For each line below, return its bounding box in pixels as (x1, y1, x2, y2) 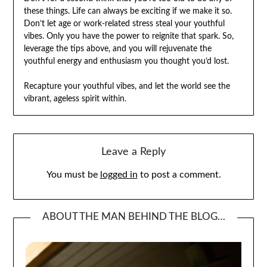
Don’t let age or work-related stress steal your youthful (23, 19, 225, 28)
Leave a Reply (101, 147, 166, 158)
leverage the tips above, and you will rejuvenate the (23, 44, 212, 53)
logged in (100, 170, 138, 180)
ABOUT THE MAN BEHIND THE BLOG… (42, 212, 225, 222)
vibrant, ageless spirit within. (23, 94, 126, 103)
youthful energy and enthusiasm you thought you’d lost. (23, 57, 229, 66)
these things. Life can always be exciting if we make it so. (23, 7, 232, 15)
